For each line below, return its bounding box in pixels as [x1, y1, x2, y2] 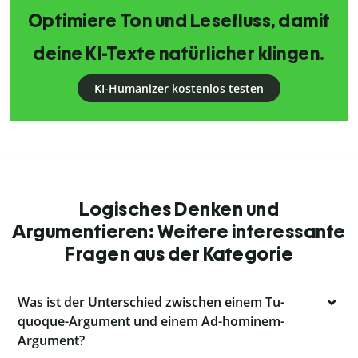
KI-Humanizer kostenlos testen [94, 81, 264, 97]
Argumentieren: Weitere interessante [12, 220, 346, 244]
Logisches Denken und [79, 197, 279, 221]
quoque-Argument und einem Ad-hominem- [18, 312, 284, 331]
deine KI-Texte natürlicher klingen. [33, 42, 325, 66]
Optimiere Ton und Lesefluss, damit [27, 10, 331, 33]
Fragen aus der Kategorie [65, 242, 293, 266]
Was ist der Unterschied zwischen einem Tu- [18, 293, 284, 312]
